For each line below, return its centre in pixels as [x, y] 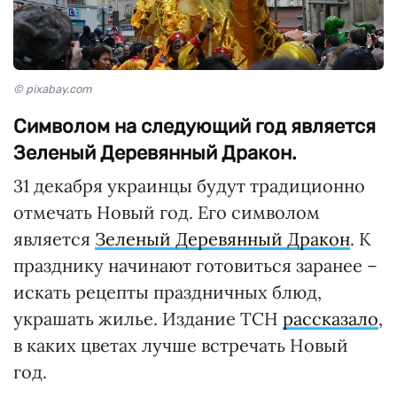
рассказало [331, 319]
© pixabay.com [53, 90]
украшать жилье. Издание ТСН [148, 319]
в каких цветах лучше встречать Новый [181, 346]
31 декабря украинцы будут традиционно [189, 186]
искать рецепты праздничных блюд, [167, 292]
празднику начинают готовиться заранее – [195, 266]
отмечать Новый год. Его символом [167, 213]
